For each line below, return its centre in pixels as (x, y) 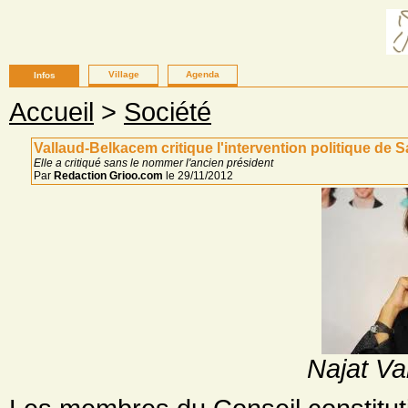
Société (168, 112)
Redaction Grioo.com (108, 176)
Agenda (203, 74)
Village (123, 74)
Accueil (51, 112)
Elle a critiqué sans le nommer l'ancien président (153, 163)
